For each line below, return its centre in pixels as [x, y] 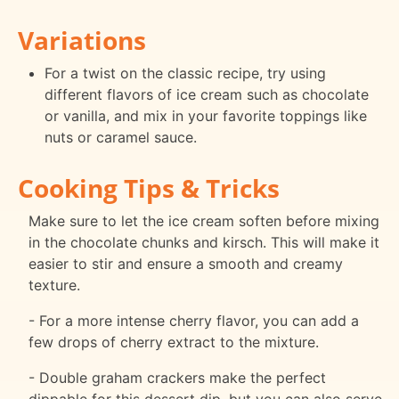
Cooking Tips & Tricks [149, 188]
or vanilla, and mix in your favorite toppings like [205, 116]
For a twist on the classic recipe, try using [185, 73]
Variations [82, 41]
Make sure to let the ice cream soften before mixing [204, 221]
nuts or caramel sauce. [120, 138]
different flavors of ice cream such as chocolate [206, 95]
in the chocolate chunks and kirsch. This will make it [204, 243]
